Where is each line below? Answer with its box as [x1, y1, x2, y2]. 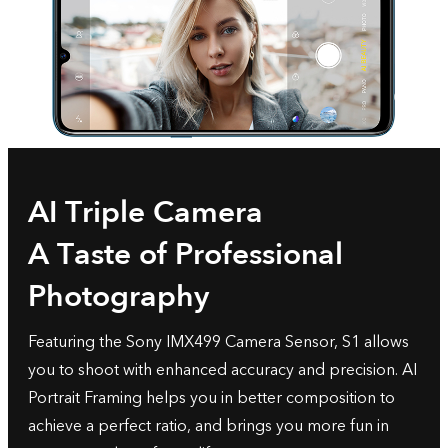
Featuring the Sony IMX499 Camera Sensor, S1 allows [28, 331, 409, 353]
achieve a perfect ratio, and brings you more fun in [28, 415, 389, 437]
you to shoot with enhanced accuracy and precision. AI [28, 359, 417, 381]
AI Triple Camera [28, 192, 263, 233]
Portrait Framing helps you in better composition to [28, 387, 395, 409]
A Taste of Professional [28, 234, 343, 275]
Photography [28, 276, 209, 317]
